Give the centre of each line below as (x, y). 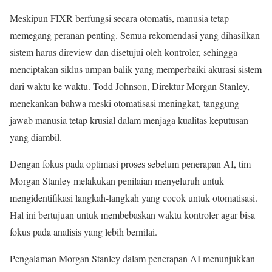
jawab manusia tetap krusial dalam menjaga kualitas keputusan (129, 120)
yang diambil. (36, 137)
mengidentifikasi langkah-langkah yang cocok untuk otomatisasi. (134, 198)
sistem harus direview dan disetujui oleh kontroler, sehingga (124, 52)
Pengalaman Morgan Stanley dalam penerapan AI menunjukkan (132, 258)
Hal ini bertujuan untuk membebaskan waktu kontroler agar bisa (132, 215)
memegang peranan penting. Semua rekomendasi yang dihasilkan (135, 35)
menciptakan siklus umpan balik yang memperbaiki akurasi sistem (136, 69)
